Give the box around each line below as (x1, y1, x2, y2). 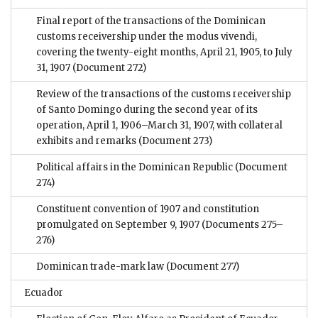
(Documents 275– (199, 219, 283, 231)
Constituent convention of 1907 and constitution (36, 203, 259, 216)
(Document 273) (136, 135, 212, 148)
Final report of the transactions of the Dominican (36, 15, 265, 28)
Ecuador (24, 287, 63, 300)
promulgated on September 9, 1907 (36, 219, 199, 231)
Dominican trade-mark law (36, 261, 164, 273)
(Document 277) (164, 261, 239, 273)
